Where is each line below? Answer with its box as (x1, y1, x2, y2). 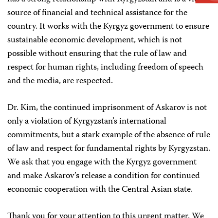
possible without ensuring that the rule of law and (7, 47, 187, 61)
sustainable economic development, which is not (7, 33, 182, 48)
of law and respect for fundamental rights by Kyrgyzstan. (7, 142, 210, 156)
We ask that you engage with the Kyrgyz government (7, 155, 197, 170)
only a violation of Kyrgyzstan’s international (7, 114, 166, 129)
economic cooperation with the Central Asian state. (7, 182, 193, 197)
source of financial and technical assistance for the (7, 6, 187, 20)
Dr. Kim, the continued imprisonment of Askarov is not (7, 101, 207, 115)
